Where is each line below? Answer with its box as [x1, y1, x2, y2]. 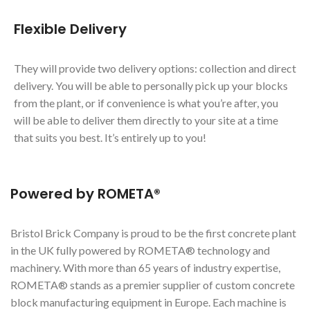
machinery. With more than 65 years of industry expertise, [10, 260, 280, 274]
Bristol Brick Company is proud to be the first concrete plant [10, 226, 296, 239]
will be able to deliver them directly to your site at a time [14, 113, 278, 127]
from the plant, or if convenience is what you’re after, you [14, 95, 278, 109]
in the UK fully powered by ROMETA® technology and [10, 243, 270, 257]
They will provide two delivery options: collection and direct [14, 61, 296, 75]
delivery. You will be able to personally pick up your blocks [14, 78, 288, 92]
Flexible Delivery [14, 19, 127, 39]
